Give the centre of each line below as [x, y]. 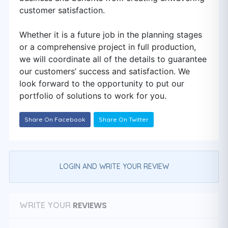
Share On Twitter [124, 119]
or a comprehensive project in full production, [108, 47]
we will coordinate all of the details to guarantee [113, 59]
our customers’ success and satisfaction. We [105, 71]
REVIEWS [89, 205]
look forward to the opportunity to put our [102, 83]
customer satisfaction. [62, 10]
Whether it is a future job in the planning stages [111, 35]
